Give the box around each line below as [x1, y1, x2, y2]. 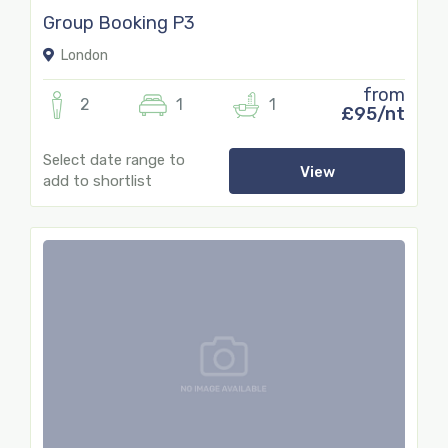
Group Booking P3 [43, 12, 195, 35]
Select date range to [43, 151, 185, 170]
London [58, 47, 108, 65]
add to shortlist [43, 172, 152, 191]
